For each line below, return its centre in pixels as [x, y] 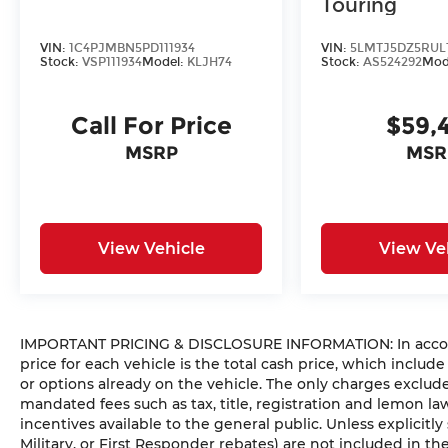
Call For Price [151, 125]
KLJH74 [209, 61]
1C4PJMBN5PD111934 [132, 47]
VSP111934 [112, 61]
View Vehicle [151, 248]
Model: [164, 61]
